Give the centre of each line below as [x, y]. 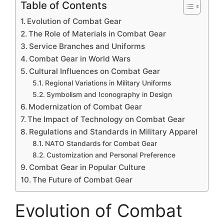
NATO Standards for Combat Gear [101, 143]
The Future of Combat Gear [83, 179]
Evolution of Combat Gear [74, 21]
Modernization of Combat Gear [85, 106]
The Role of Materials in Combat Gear [97, 33]
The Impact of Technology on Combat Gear [106, 119]
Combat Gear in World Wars [80, 58]
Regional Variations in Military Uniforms [108, 83]
